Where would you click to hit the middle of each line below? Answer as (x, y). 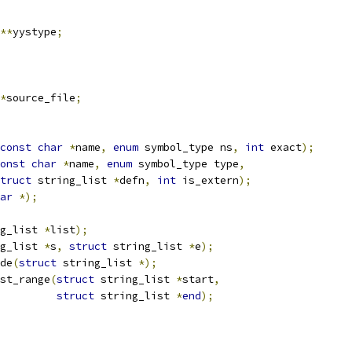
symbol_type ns (185, 147)
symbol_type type (185, 164)
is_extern (207, 180)
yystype (35, 32)
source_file (41, 98)
